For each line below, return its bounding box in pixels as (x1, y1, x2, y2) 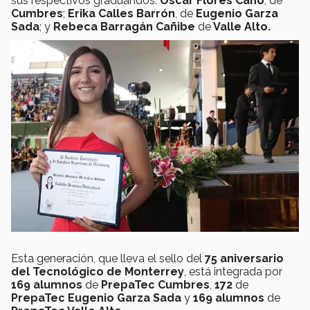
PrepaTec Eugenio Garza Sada (11, 291, 181, 305)
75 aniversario (205, 252, 284, 266)
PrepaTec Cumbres (98, 278, 210, 292)
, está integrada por (184, 265, 282, 279)
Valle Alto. (211, 20, 271, 34)
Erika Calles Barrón (68, 7, 175, 21)
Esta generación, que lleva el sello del (11, 252, 205, 266)
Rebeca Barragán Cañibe (53, 20, 198, 34)
